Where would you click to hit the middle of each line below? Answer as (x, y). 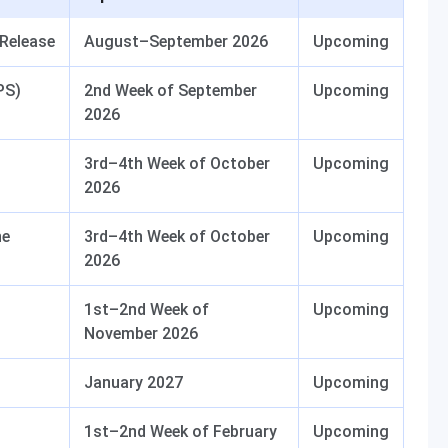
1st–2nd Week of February (180, 431)
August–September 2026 (176, 41)
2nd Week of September (170, 90)
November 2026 (141, 333)
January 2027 (133, 382)
